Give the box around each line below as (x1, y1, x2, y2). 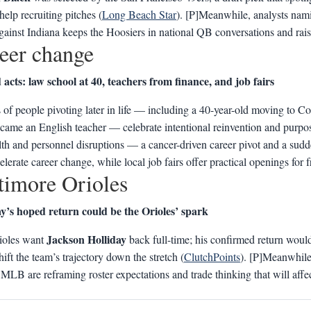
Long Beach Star (102, 7, 176, 22)
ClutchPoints (184, 249, 240, 264)
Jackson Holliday (47, 231, 126, 247)
